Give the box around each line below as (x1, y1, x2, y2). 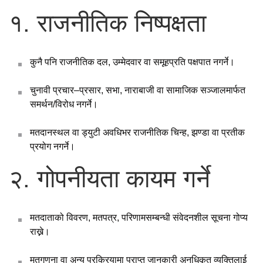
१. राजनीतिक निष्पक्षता (9, 9, 206, 38)
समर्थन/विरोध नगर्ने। (30, 99, 98, 109)
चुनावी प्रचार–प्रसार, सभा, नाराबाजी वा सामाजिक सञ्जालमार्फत (30, 85, 245, 95)
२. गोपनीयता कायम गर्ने (9, 164, 210, 193)
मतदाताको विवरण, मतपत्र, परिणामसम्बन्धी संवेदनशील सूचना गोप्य (30, 212, 248, 222)
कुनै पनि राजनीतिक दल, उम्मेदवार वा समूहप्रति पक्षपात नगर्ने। (30, 56, 235, 67)
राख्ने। (30, 226, 50, 237)
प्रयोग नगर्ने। (30, 141, 75, 151)
